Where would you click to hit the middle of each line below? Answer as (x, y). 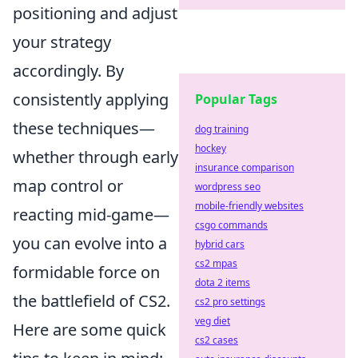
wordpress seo (228, 187)
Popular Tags (236, 99)
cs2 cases (217, 340)
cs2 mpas (216, 263)
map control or (68, 185)
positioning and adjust (95, 13)
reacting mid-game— (91, 214)
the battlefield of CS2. (91, 300)
